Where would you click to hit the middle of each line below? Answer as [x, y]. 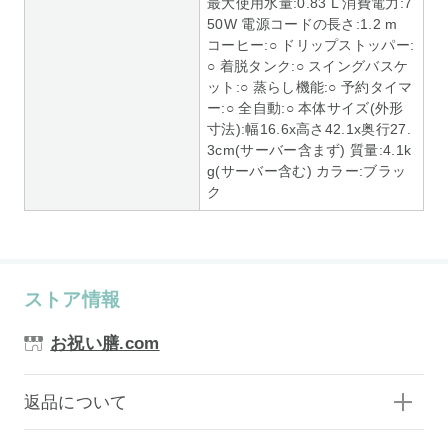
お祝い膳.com [105, 344]
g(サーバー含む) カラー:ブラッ [307, 170]
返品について [75, 402]
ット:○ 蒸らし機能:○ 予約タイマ [310, 86]
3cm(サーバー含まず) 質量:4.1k [309, 149]
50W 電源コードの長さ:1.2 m [302, 23]
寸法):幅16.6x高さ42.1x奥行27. [309, 128]
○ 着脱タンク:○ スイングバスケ [308, 65]
